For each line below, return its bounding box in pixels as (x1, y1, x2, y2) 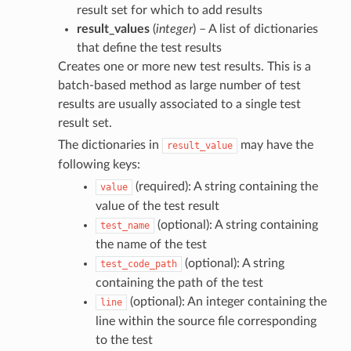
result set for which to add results (76, 3, 262, 16)
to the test (95, 333, 153, 346)
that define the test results (76, 41, 222, 54)
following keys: (57, 157, 140, 171)
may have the (237, 138, 313, 151)
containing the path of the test (95, 276, 263, 289)
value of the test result (95, 199, 219, 212)
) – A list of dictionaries (192, 22, 318, 35)
